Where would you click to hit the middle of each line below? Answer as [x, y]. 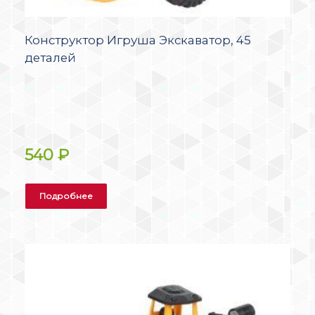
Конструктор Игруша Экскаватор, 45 [138, 40]
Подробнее [66, 195]
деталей [50, 58]
